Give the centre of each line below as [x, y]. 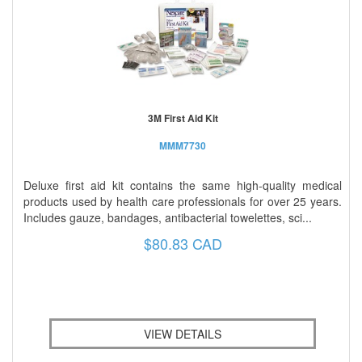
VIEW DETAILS [183, 333]
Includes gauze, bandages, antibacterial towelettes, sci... [168, 217]
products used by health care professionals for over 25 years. [183, 201]
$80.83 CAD [183, 243]
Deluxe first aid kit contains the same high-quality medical [183, 185]
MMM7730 [183, 145]
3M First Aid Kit [183, 118]
